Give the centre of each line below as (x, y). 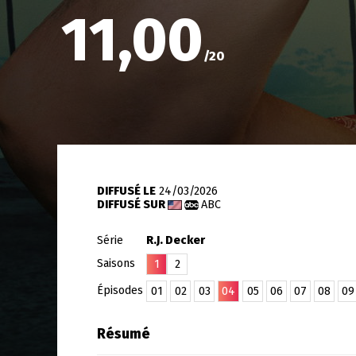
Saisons (118, 263)
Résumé (124, 334)
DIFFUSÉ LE (126, 191)
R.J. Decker (176, 240)
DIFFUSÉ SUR (132, 205)
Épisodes (122, 290)
